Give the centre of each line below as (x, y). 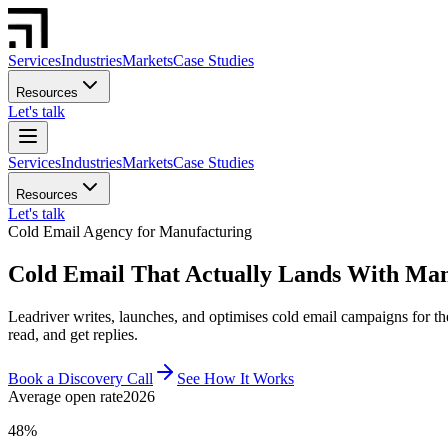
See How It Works (235, 378)
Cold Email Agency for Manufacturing (130, 231)
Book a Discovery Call (80, 378)
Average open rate (65, 396)
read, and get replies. (73, 334)
